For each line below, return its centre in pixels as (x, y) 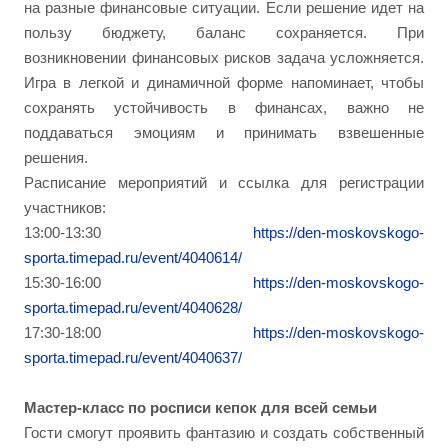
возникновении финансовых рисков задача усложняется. (224, 57)
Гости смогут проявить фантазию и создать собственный (224, 432)
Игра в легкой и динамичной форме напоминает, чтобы (224, 82)
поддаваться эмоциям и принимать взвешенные (224, 132)
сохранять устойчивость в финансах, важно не (224, 107)
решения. (56, 157)
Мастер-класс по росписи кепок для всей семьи (200, 407)
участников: (65, 207)
